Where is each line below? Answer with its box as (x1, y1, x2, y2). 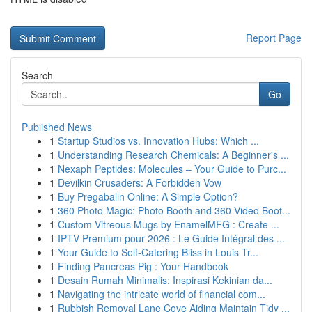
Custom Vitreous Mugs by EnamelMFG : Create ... (58, 217, 279, 231)
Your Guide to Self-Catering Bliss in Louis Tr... (58, 245, 258, 259)
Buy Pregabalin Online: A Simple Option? (58, 189, 238, 203)
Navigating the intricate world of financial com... (58, 287, 265, 301)
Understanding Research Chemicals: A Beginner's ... (58, 148, 289, 162)
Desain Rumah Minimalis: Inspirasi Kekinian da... (58, 273, 272, 287)
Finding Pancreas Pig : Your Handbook (58, 259, 228, 273)
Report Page (246, 31, 302, 45)
